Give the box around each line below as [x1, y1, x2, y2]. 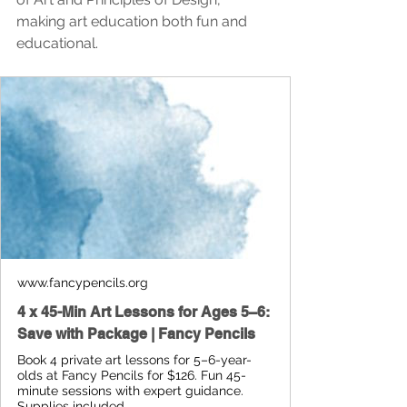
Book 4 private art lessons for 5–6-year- [17, 352, 252, 367]
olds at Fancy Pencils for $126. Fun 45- [17, 367, 246, 382]
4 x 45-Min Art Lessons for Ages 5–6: [17, 303, 270, 321]
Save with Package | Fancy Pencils [17, 324, 255, 342]
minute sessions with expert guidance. [17, 382, 243, 398]
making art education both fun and [16, 12, 251, 30]
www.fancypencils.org [17, 274, 148, 290]
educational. [16, 34, 98, 52]
